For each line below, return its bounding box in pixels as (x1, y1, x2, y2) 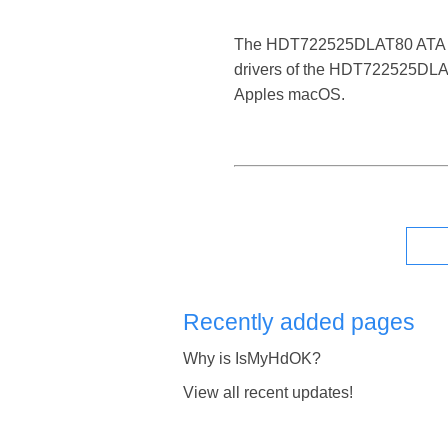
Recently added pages (183, 308, 416, 335)
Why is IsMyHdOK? (183, 350, 322, 368)
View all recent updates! (183, 384, 354, 402)
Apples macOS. (234, 85, 345, 103)
